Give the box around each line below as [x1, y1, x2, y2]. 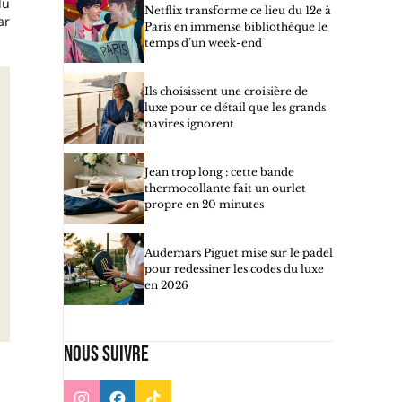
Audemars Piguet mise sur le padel [144, 246, 333, 259]
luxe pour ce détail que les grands [144, 100, 326, 114]
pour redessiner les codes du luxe [144, 262, 324, 275]
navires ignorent [144, 117, 234, 130]
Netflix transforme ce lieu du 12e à [144, 4, 331, 17]
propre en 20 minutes [144, 197, 264, 211]
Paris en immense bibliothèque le [144, 20, 328, 33]
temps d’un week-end [144, 36, 262, 49]
